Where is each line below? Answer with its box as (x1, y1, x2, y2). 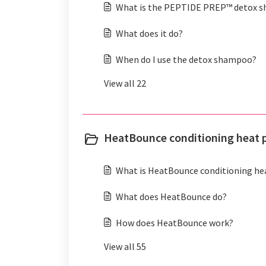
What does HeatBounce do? (116, 191, 227, 202)
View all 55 (104, 240, 146, 252)
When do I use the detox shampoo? (116, 53, 256, 65)
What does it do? (116, 27, 183, 39)
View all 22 (104, 77, 146, 89)
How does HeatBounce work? (116, 217, 233, 229)
